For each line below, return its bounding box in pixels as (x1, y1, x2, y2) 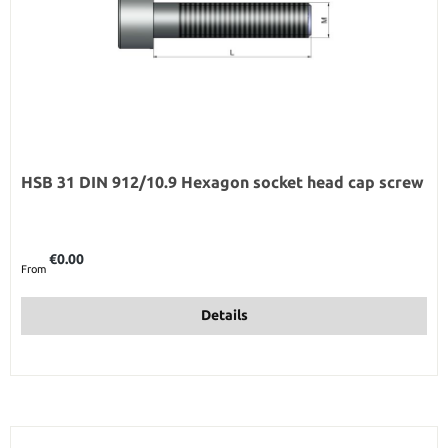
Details (200, 307, 248, 324)
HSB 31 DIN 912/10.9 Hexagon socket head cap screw (21, 172, 424, 191)
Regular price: (20, 243, 88, 256)
